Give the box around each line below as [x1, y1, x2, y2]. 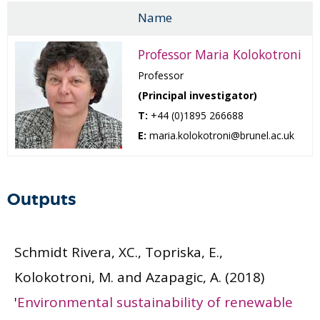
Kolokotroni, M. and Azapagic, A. [14, 268, 221, 286]
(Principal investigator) [138, 89, 257, 102]
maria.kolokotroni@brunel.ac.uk [146, 129, 294, 142]
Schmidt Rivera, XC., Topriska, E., [14, 243, 223, 261]
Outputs [7, 189, 76, 210]
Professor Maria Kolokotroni [138, 46, 301, 63]
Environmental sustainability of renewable [17, 293, 293, 311]
